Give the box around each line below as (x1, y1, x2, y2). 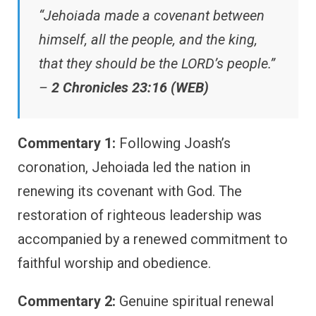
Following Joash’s (116, 134, 231, 152)
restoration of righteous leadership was (18, 206, 262, 224)
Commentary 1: (18, 134, 116, 152)
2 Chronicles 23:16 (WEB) (51, 78, 209, 96)
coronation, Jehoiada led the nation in (18, 158, 250, 176)
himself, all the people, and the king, (39, 30, 257, 48)
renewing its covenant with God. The (18, 182, 242, 200)
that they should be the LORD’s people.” (39, 54, 275, 72)
